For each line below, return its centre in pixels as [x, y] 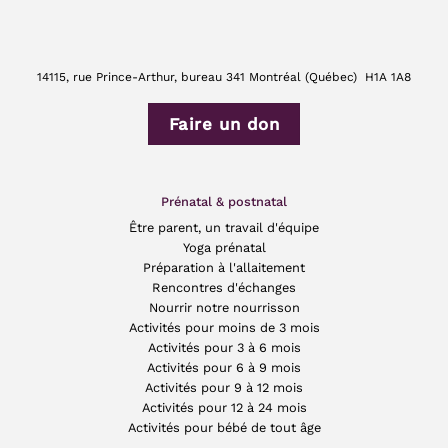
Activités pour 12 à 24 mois [224, 408]
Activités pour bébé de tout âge [224, 428]
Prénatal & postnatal [224, 201]
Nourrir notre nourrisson [224, 308]
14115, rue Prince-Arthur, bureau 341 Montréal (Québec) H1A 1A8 [224, 76]
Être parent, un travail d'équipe [224, 228]
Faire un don [224, 123]
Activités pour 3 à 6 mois [224, 348]
